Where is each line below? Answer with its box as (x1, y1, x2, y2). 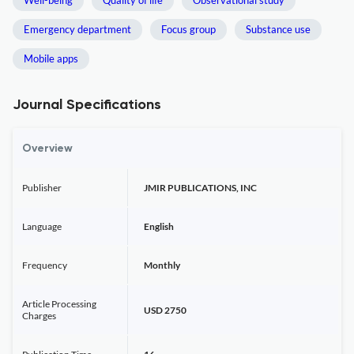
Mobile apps (24, 52, 78, 65)
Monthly (144, 259, 180, 271)
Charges (22, 310, 56, 322)
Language (22, 220, 62, 232)
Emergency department (24, 23, 131, 36)
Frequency (22, 259, 67, 271)
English (144, 220, 174, 232)
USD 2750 (144, 303, 186, 316)
